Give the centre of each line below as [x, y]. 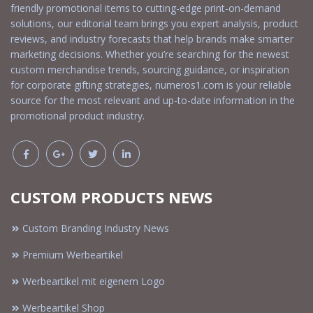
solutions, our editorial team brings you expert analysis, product [154, 23]
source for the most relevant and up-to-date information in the [153, 100]
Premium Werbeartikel [73, 254]
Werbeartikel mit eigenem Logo [94, 281]
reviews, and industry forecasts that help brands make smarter [152, 38]
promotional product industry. [78, 115]
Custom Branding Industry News [96, 228]
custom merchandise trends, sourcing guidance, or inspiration [150, 69]
